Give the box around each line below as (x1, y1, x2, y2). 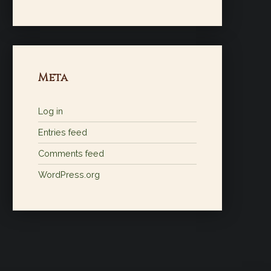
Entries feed (38, 127, 87, 138)
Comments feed (38, 148, 104, 159)
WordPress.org (38, 169, 100, 180)
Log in (38, 106, 63, 117)
